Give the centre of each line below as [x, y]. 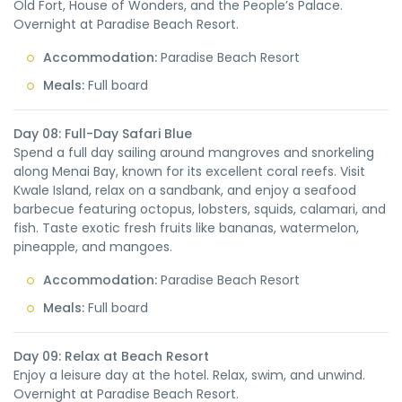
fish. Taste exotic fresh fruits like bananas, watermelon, [186, 228]
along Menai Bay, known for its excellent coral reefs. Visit [189, 171]
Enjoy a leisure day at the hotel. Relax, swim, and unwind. [189, 375]
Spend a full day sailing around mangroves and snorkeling [194, 153]
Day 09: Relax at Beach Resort [111, 356]
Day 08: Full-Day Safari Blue [103, 134]
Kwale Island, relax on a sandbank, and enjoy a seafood [185, 190]
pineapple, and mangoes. [93, 247]
